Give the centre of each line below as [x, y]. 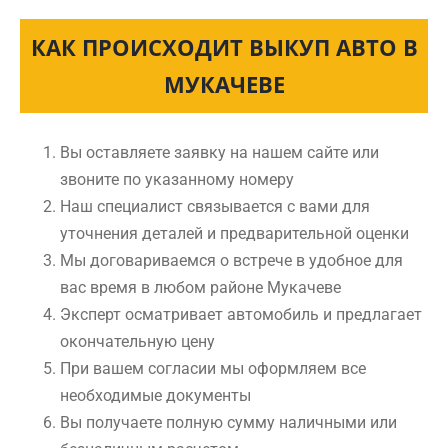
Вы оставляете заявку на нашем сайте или [219, 152]
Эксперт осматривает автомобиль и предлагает [241, 314]
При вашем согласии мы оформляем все [213, 368]
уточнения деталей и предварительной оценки [234, 233]
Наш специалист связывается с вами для [215, 206]
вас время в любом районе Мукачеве [200, 287]
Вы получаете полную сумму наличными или [228, 422]
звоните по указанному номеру [177, 179]
